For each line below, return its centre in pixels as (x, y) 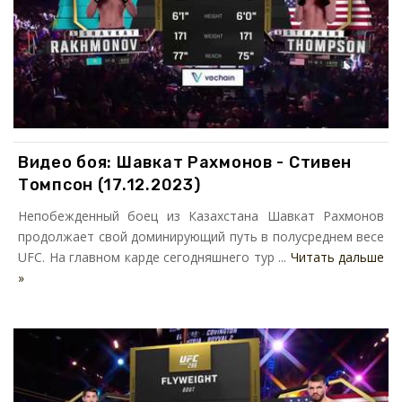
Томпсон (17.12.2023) (109, 184)
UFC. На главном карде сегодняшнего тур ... (154, 257)
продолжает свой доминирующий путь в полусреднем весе (201, 236)
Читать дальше (337, 257)
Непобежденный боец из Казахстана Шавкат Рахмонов (201, 215)
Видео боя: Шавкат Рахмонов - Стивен (185, 162)
